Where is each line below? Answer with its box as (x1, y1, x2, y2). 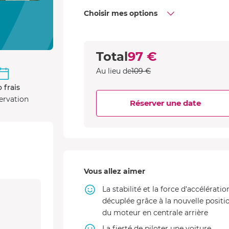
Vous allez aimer (84, 167, 145, 176)
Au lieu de (96, 66, 131, 76)
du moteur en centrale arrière (102, 208, 208, 217)
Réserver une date (130, 98, 201, 108)
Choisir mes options (84, 9, 157, 18)
